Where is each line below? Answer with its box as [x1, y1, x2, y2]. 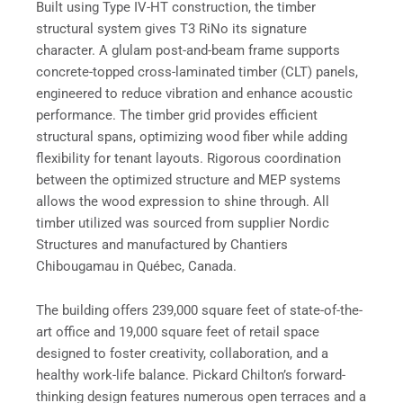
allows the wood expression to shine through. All [36, 193, 329, 210]
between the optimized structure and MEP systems [36, 171, 341, 188]
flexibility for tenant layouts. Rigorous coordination [36, 149, 341, 166]
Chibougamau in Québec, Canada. [36, 257, 237, 274]
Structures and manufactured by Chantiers [36, 236, 288, 253]
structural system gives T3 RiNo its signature [36, 20, 307, 37]
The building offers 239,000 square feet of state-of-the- [36, 302, 363, 319]
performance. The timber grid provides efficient [36, 106, 318, 123]
